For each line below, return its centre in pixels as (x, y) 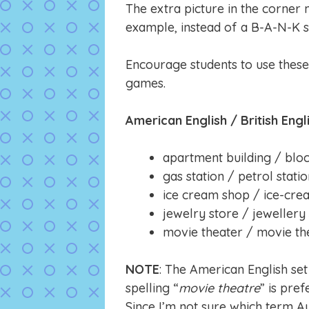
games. (146, 83)
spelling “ (152, 288)
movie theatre (219, 288)
